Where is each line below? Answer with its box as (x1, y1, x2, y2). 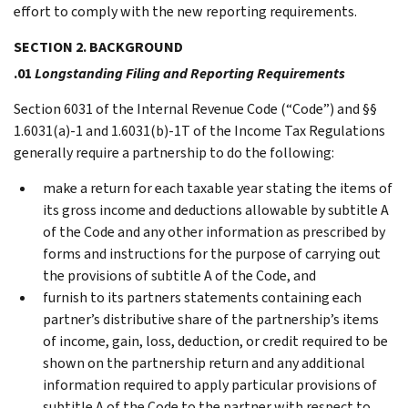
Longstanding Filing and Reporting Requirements (35, 63, 345, 83)
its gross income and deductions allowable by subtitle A (43, 199, 389, 219)
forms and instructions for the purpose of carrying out (43, 243, 381, 263)
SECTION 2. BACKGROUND (14, 36, 183, 56)
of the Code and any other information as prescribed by (43, 221, 385, 241)
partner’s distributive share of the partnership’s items (43, 309, 379, 329)
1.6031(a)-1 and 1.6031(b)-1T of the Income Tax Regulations (14, 120, 385, 140)
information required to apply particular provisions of (43, 374, 377, 394)
